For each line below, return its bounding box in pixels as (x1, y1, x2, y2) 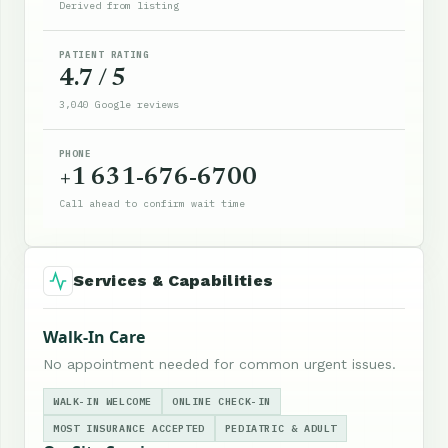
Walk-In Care (43, 326, 145, 349)
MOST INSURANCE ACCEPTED (53, 422, 205, 436)
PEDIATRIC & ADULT (224, 422, 338, 436)
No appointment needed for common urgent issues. (43, 356, 396, 373)
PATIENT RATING (59, 49, 150, 61)
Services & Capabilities (73, 271, 274, 291)
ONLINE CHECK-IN (172, 395, 271, 409)
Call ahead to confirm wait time (59, 197, 245, 211)
